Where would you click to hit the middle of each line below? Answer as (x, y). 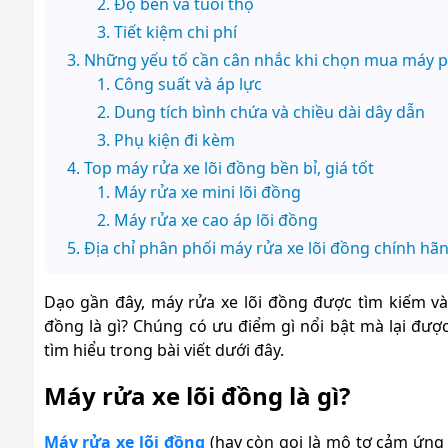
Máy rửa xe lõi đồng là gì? (196, 395)
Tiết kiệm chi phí (175, 31)
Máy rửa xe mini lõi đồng (207, 191)
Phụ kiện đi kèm (174, 139)
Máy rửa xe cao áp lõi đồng (215, 219)
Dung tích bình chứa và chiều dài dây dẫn (269, 111)
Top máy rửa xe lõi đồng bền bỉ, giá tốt (228, 167)
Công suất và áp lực (187, 83)
